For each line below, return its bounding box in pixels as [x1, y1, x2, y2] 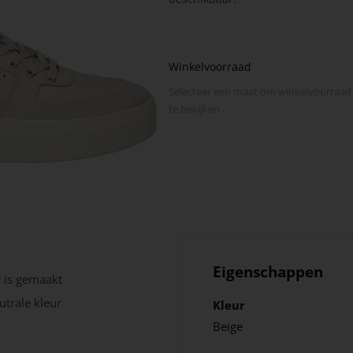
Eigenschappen [212, 262, 323, 283]
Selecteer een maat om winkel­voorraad [168, 84, 351, 99]
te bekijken [168, 102, 220, 117]
